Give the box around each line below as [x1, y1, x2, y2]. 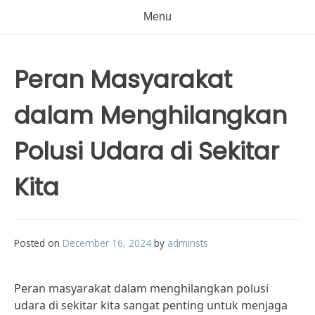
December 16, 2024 [63, 236, 151, 250]
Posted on [14, 236, 63, 250]
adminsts [167, 236, 208, 250]
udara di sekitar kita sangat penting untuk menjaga [14, 297, 288, 313]
